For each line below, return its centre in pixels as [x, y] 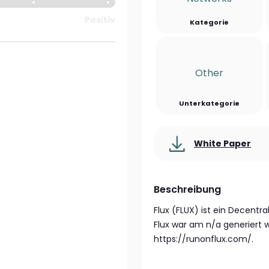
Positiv [100, 20]
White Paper [222, 144]
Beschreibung [187, 189]
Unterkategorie [210, 103]
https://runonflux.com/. [204, 239]
